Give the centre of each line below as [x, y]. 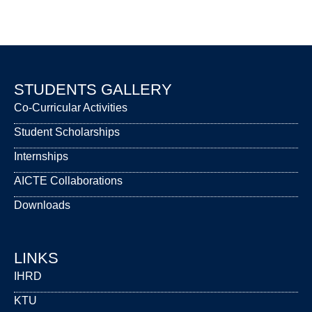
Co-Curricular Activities [71, 107]
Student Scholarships [67, 132]
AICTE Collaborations [68, 180]
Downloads [42, 205]
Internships [41, 156]
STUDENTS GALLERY [93, 89]
